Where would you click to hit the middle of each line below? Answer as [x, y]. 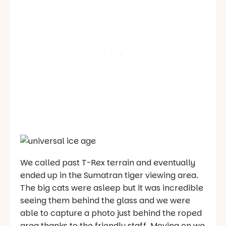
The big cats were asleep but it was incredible [112, 188]
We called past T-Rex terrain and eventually [108, 163]
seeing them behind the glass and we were [105, 201]
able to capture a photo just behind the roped [111, 213]
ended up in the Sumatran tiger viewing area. [109, 176]
